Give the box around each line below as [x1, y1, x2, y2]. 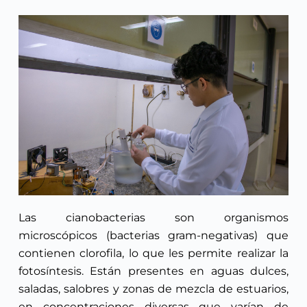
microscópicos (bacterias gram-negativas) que [18, 228, 289, 242]
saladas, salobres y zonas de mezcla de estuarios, [18, 282, 289, 295]
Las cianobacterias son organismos [18, 210, 289, 224]
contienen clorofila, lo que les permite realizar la [18, 246, 289, 260]
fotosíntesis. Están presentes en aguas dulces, [18, 264, 289, 278]
